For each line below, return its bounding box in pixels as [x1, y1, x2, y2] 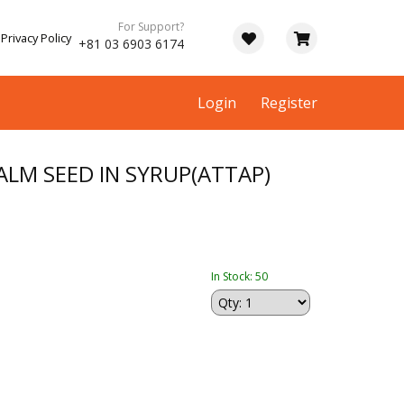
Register [261, 93, 317, 113]
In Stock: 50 [211, 269, 268, 285]
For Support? [118, 19, 184, 34]
